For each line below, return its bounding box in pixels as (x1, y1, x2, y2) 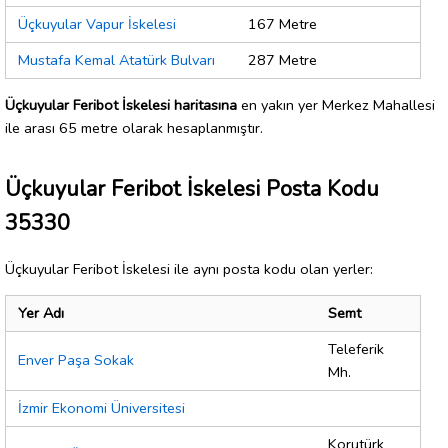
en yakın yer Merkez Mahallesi (237, 94, 435, 115)
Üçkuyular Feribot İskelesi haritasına (5, 94, 237, 115)
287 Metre (248, 50, 317, 71)
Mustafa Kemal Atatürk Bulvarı (18, 50, 215, 71)
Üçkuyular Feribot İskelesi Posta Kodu (5, 173, 379, 204)
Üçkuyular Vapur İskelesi (18, 14, 176, 35)
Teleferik (328, 339, 384, 360)
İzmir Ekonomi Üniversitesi (18, 398, 185, 419)
